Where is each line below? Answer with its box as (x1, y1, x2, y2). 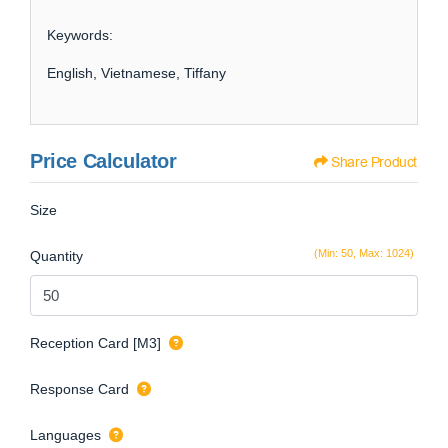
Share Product (331, 153, 417, 173)
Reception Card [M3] (30, 334, 161, 351)
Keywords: (47, 27, 113, 44)
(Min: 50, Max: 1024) (314, 247, 414, 260)
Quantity (30, 248, 83, 265)
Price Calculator (30, 150, 177, 173)
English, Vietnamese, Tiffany (47, 65, 226, 82)
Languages (30, 426, 101, 443)
